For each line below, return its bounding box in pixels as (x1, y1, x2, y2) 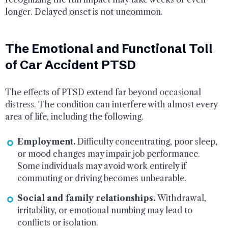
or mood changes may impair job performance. (17, 148, 200, 159)
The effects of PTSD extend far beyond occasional (5, 87, 201, 97)
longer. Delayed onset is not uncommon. (5, 6, 163, 17)
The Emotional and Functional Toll (5, 41, 213, 56)
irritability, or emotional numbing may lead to (17, 205, 192, 215)
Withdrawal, (155, 192, 206, 203)
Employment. (17, 136, 75, 147)
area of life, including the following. (5, 111, 144, 122)
